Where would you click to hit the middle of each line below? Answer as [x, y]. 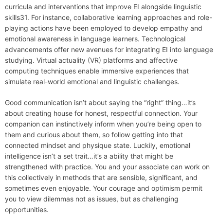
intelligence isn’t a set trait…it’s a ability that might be [89, 156]
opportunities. [27, 210]
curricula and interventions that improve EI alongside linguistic [103, 7]
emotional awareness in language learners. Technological [95, 39]
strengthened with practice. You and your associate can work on [107, 167]
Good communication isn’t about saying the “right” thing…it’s [100, 103]
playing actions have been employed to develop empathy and [104, 28]
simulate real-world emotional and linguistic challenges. [92, 82]
